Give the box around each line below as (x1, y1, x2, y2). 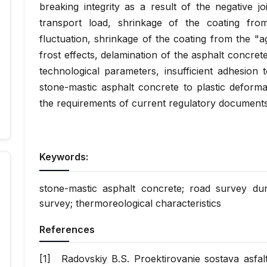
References (39, 223, 95, 235)
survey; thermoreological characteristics (39, 197, 221, 209)
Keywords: (39, 151, 88, 163)
